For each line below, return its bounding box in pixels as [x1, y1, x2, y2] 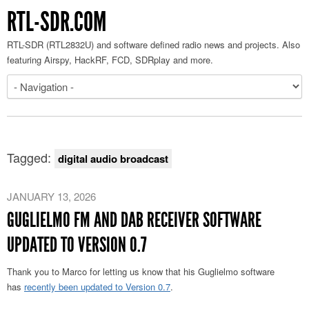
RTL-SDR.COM [7, 6, 106, 38]
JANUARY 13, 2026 [7, 189, 96, 203]
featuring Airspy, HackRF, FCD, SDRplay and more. [7, 53, 213, 66]
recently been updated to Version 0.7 [24, 280, 170, 293]
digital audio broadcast [58, 151, 168, 166]
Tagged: [7, 148, 54, 166]
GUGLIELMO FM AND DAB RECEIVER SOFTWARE [7, 208, 261, 232]
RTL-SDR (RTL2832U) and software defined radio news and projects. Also [7, 38, 300, 51]
